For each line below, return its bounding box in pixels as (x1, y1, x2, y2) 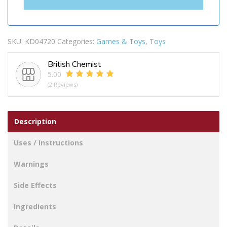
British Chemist (48, 58, 101, 70)
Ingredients (14, 201, 56, 211)
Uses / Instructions (14, 137, 83, 147)
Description (14, 116, 56, 126)
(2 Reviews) (48, 80, 78, 88)
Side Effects (14, 180, 57, 190)
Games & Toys (96, 36, 145, 46)
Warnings (14, 159, 49, 169)
